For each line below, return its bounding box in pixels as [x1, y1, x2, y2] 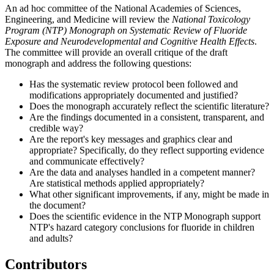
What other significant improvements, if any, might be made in [29, 188, 269, 199]
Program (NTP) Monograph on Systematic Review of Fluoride [5, 24, 247, 35]
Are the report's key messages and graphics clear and [29, 133, 232, 144]
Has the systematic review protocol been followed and [29, 78, 238, 89]
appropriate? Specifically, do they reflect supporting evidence [29, 144, 264, 155]
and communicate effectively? [29, 155, 144, 166]
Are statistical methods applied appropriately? [29, 177, 204, 188]
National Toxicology [172, 13, 250, 24]
